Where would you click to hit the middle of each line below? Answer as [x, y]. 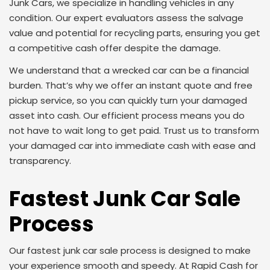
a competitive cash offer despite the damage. [115, 48]
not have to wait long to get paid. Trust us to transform [134, 130]
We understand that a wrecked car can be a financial [129, 70]
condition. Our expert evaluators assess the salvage [126, 18]
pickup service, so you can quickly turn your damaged [128, 100]
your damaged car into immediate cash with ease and [132, 146]
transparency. [40, 161]
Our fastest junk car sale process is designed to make [130, 250]
